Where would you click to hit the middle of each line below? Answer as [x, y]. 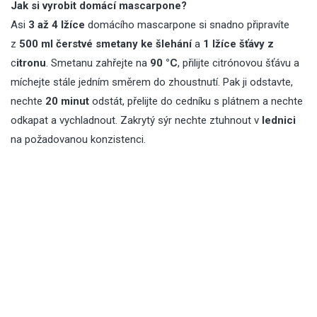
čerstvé [74, 44]
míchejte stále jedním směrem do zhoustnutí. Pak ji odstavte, [152, 82]
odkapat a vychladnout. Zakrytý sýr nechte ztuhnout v [136, 120]
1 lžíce [220, 44]
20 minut [67, 101]
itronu [31, 63]
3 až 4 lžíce [57, 24]
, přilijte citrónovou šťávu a [238, 63]
